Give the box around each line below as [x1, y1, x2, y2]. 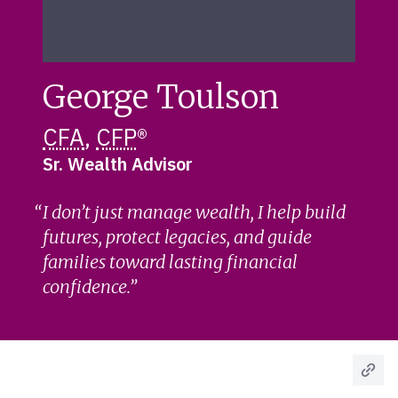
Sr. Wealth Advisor [43, 152, 193, 176]
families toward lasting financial [43, 251, 298, 273]
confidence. [43, 275, 129, 298]
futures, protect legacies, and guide [43, 226, 312, 248]
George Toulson [43, 77, 279, 117]
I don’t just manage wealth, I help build [43, 201, 346, 223]
